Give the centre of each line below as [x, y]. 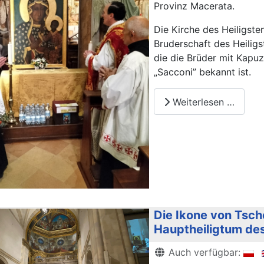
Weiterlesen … [202, 102]
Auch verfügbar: [204, 252]
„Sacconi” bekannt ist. [202, 72]
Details [169, 252]
